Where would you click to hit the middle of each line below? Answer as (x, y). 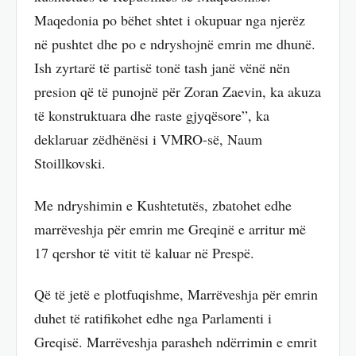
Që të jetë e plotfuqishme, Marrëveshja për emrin (176, 294)
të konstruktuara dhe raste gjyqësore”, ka (152, 116)
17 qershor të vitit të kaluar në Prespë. (144, 252)
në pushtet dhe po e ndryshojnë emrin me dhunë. (175, 44)
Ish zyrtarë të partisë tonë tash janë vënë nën (162, 68)
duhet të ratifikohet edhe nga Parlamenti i (153, 318)
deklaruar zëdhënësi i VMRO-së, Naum (148, 139)
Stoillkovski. (70, 163)
